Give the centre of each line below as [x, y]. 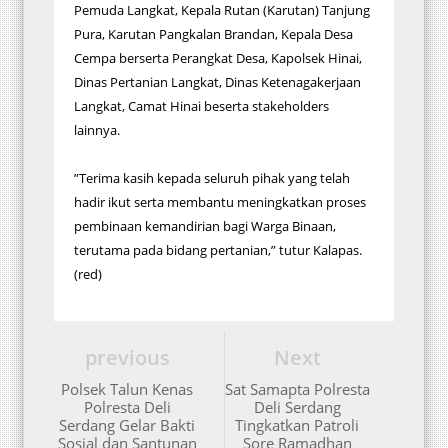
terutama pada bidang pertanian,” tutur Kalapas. [218, 250]
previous [127, 357]
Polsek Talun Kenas [127, 389]
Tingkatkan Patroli [297, 425]
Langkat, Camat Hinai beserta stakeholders [201, 106]
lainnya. [98, 130]
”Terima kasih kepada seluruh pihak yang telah [212, 178]
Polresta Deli [127, 407]
